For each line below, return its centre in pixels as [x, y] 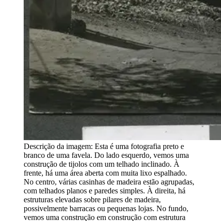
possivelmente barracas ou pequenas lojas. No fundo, [106, 208]
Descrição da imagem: [59, 146]
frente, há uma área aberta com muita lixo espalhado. [105, 173]
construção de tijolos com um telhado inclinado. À [102, 164]
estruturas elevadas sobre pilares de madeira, [92, 199]
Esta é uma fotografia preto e [139, 146]
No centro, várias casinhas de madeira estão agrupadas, [109, 182]
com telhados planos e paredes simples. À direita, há [105, 190]
